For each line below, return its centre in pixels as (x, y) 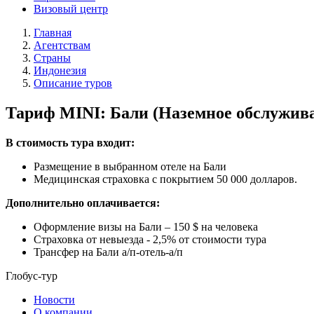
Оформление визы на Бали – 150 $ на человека (147, 226)
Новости (54, 299)
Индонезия (60, 70)
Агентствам (62, 45)
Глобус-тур (32, 275)
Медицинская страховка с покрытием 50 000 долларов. (165, 179)
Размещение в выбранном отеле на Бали (130, 166)
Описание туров (73, 83)
